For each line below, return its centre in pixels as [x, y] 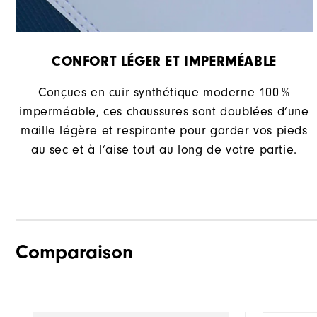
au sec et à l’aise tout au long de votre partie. [164, 150]
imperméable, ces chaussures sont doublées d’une [164, 112]
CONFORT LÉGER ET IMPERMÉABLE [164, 62]
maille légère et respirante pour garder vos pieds [164, 131]
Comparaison [74, 252]
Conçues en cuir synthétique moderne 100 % [164, 93]
